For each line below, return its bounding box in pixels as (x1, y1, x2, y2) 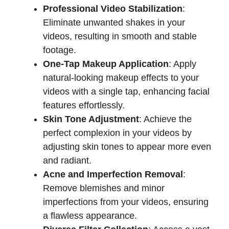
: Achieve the (139, 113, 192, 124)
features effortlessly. (43, 100, 125, 110)
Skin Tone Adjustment (43, 113, 139, 124)
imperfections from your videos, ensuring (43, 196, 209, 207)
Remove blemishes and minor (43, 182, 165, 193)
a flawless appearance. (43, 210, 137, 221)
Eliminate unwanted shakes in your (43, 17, 185, 28)
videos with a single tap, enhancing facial (43, 86, 210, 97)
